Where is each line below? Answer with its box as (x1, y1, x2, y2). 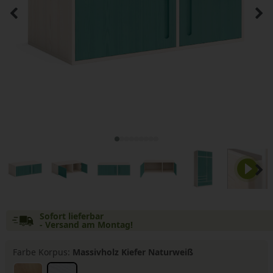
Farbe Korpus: (12, 246, 73, 258)
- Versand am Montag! (40, 218, 133, 230)
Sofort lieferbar (40, 210, 104, 222)
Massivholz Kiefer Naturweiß (72, 246, 193, 258)
